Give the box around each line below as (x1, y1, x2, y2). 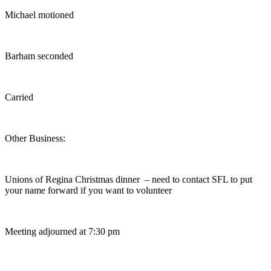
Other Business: (5, 132, 65, 143)
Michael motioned (5, 9, 74, 20)
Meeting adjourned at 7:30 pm (5, 226, 120, 237)
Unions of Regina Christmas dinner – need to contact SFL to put (5, 174, 252, 184)
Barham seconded (5, 50, 73, 61)
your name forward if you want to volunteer (5, 184, 172, 195)
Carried (5, 91, 33, 102)
